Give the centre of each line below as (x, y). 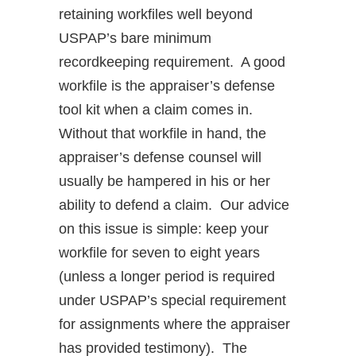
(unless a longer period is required (167, 277)
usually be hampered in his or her (164, 182)
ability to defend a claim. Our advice (174, 205)
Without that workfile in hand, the (163, 134)
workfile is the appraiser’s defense (167, 86)
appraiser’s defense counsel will (160, 158)
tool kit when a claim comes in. (158, 110)
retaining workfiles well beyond (156, 15)
